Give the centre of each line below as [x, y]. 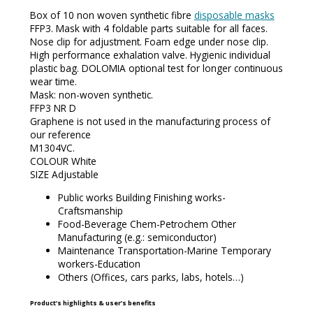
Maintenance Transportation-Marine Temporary [164, 250]
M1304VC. [52, 148]
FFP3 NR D [53, 108]
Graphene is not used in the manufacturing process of [150, 122]
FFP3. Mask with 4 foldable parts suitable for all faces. [148, 29]
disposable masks [234, 15]
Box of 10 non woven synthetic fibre [112, 15]
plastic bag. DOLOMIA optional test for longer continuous [156, 68]
